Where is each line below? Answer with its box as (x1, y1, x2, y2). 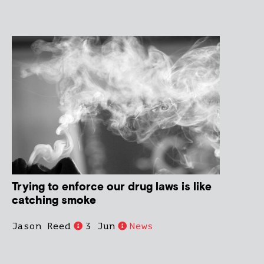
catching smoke (12, 193, 96, 208)
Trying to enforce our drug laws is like (12, 179, 212, 194)
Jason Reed (12, 220, 71, 232)
